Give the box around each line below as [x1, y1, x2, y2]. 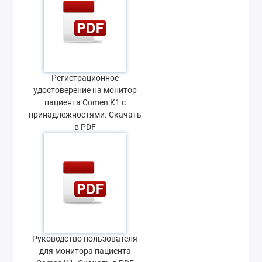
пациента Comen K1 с [44, 97, 126, 108]
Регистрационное [51, 73, 119, 83]
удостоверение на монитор [33, 85, 137, 95]
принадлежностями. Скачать [28, 109, 142, 120]
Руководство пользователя [32, 233, 137, 244]
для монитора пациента [39, 246, 131, 256]
